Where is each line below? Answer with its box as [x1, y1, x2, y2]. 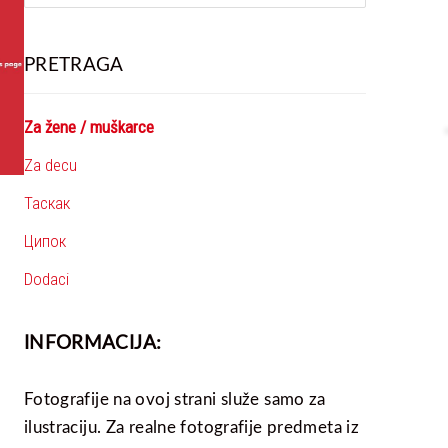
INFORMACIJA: [23, 328, 162, 355]
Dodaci [23, 268, 69, 289]
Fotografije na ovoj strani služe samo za [23, 386, 326, 410]
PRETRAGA [23, 50, 124, 77]
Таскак [23, 192, 70, 213]
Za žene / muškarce [23, 116, 154, 137]
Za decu [23, 154, 77, 175]
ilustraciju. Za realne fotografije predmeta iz [23, 414, 360, 438]
